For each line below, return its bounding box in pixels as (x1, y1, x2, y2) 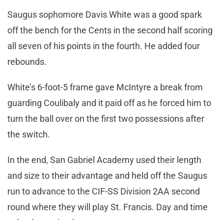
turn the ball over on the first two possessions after (7, 113, 204, 124)
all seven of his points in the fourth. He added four (7, 40, 200, 51)
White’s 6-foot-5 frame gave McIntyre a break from (7, 82, 203, 92)
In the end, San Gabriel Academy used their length (7, 154, 201, 165)
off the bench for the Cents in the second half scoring (7, 25, 213, 35)
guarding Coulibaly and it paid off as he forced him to (7, 97, 211, 108)
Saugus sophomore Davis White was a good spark (7, 9, 202, 20)
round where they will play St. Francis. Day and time (7, 201, 208, 212)
